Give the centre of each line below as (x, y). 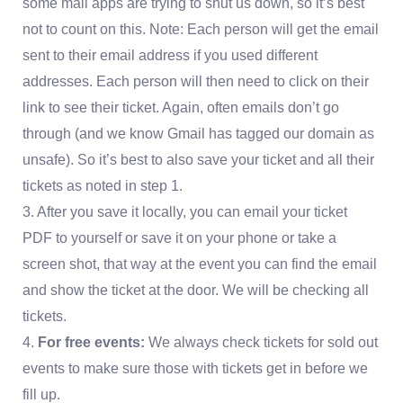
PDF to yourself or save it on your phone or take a (180, 238)
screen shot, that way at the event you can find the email (200, 264)
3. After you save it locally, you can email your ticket (185, 212)
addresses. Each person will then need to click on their (196, 82)
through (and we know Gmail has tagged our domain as (199, 134)
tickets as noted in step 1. (103, 186)
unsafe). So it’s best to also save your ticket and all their (199, 160)
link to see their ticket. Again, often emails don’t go (181, 108)
